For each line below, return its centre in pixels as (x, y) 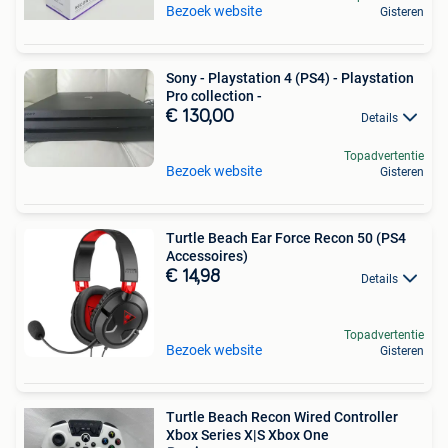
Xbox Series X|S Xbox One (247, 435)
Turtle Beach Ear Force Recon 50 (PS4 (286, 238)
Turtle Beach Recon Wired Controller (282, 417)
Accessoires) (207, 256)
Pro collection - (214, 96)
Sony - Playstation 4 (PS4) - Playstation (290, 78)
